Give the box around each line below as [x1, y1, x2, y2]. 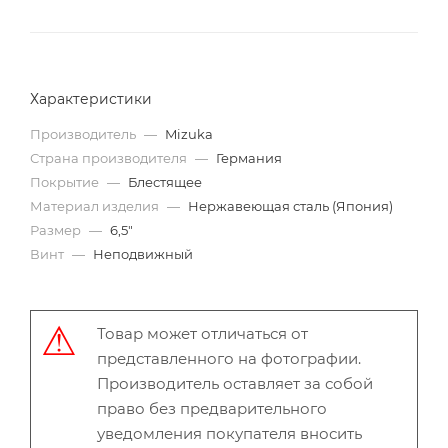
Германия [216, 150, 282, 166]
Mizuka [165, 126, 213, 142]
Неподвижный [93, 246, 193, 262]
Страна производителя [30, 150, 190, 166]
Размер [30, 222, 84, 238]
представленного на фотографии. [97, 349, 361, 368]
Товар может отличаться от [97, 324, 308, 343]
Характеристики [30, 90, 152, 108]
